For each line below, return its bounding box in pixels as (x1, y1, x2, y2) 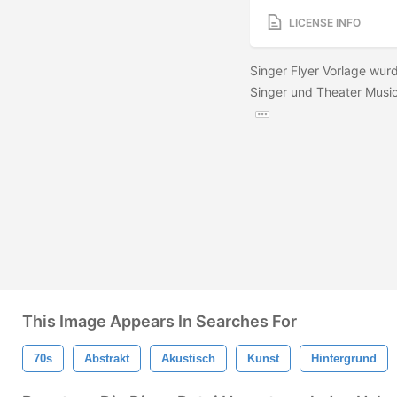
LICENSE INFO (289, 15, 361, 29)
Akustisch (161, 352, 215, 365)
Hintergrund (311, 352, 377, 365)
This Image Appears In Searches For (22, 312, 297, 331)
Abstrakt (84, 352, 129, 365)
